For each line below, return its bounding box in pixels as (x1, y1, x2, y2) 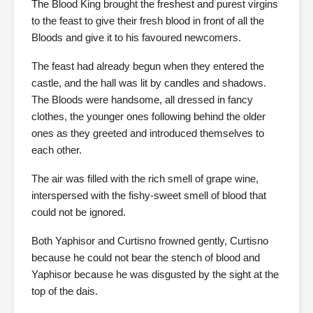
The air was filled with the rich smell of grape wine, (31, 173, 259, 184)
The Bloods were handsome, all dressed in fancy (31, 94, 253, 105)
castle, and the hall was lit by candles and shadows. (31, 77, 266, 89)
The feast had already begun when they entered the (31, 60, 264, 72)
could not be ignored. (31, 206, 126, 218)
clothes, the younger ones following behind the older (31, 110, 265, 122)
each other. (31, 144, 82, 156)
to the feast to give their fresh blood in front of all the (31, 15, 264, 27)
